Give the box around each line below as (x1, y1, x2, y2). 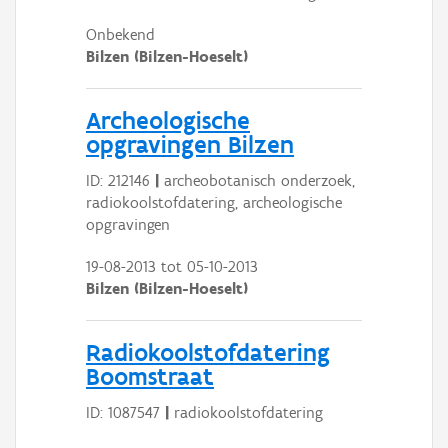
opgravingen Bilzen (86, 128, 294, 159)
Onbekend (86, 24, 155, 44)
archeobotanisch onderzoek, (159, 170, 355, 190)
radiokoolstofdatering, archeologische (86, 192, 342, 212)
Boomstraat (86, 360, 214, 391)
